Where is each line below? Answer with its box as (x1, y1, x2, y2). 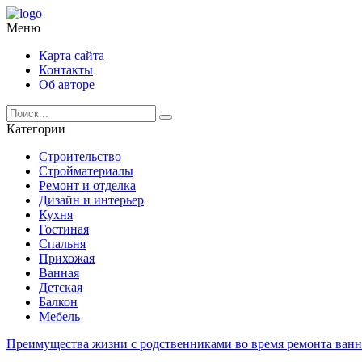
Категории (6, 122, 65, 136)
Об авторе (39, 78, 95, 91)
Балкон (39, 295, 78, 309)
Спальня (39, 237, 86, 250)
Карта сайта (39, 48, 104, 62)
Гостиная (39, 222, 89, 236)
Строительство (39, 149, 121, 163)
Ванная (39, 266, 79, 280)
